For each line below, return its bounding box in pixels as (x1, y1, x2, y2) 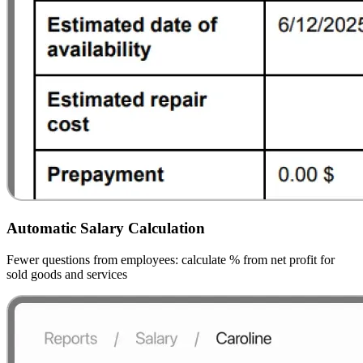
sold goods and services (6, 267, 127, 281)
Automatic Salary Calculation (6, 220, 205, 237)
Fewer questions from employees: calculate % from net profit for (6, 252, 335, 267)
